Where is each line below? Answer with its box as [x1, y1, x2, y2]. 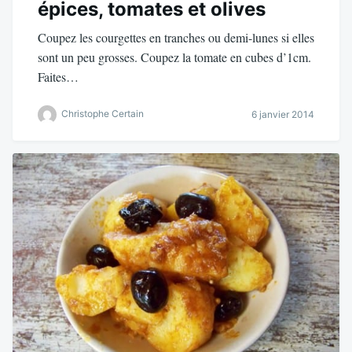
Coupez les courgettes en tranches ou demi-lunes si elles [38, 28, 314, 46]
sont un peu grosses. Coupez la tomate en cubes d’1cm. [38, 48, 311, 65]
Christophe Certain [61, 107, 144, 119]
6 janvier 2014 [251, 108, 314, 121]
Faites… [38, 68, 79, 85]
